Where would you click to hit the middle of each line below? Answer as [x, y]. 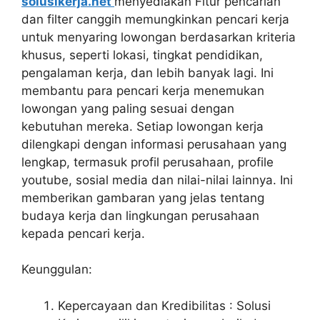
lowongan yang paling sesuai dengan [128, 108]
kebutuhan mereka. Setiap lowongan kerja [142, 126]
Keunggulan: [57, 270]
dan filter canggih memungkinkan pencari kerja [155, 19]
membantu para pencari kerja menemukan [143, 90]
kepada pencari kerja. [83, 233]
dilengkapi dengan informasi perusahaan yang [154, 144]
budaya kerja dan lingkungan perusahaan [140, 215]
